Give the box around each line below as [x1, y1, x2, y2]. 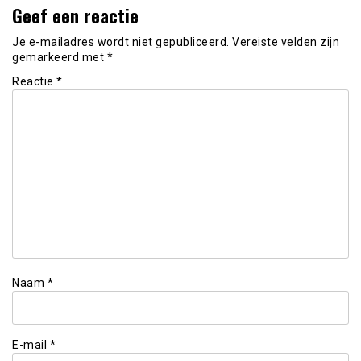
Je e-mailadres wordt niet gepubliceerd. [12, 35, 230, 48]
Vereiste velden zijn [232, 35, 339, 48]
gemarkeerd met [12, 50, 107, 64]
